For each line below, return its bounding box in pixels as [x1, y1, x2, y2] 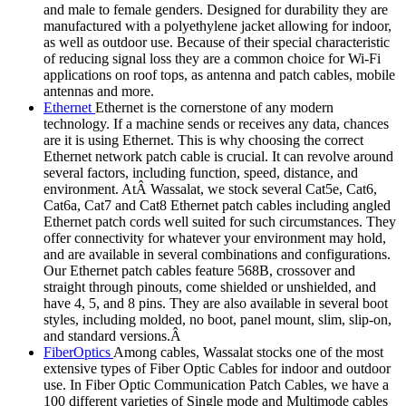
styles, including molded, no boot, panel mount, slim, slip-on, [43, 311, 391, 327]
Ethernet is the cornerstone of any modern [95, 99, 333, 115]
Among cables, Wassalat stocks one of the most [113, 343, 383, 360]
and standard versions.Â [43, 327, 185, 343]
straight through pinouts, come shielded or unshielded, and [43, 278, 376, 295]
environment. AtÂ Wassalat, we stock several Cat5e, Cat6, [43, 180, 377, 197]
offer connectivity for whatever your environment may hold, [43, 229, 386, 246]
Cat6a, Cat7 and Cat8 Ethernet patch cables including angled [43, 197, 391, 213]
